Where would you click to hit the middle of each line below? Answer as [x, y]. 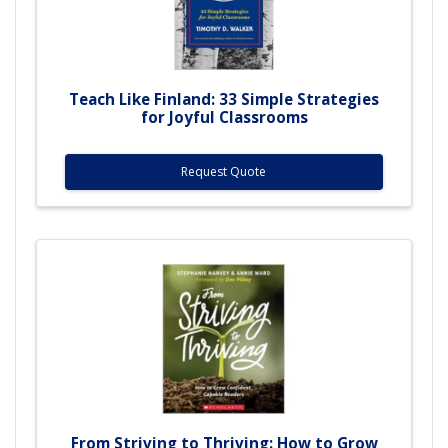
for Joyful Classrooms [224, 116]
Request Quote [224, 171]
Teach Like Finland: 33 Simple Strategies [224, 98]
